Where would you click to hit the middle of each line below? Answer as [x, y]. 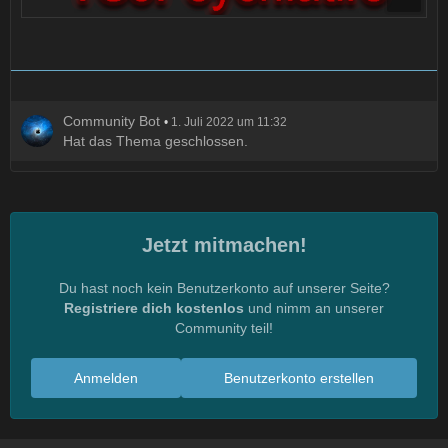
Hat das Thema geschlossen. [155, 141]
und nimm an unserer [314, 308]
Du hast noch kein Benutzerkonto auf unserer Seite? [224, 288]
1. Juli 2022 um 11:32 [229, 122]
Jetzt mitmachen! [224, 245]
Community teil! [224, 328]
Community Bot [111, 121]
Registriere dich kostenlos [154, 308]
